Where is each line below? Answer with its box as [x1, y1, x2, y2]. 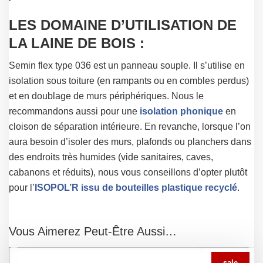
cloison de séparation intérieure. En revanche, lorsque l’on [9, 122, 251, 132]
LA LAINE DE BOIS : [9, 35, 144, 52]
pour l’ [9, 183, 35, 193]
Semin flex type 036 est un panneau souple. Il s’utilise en [9, 60, 245, 71]
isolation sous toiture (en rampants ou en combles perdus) [9, 76, 249, 86]
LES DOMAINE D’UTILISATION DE [9, 17, 237, 33]
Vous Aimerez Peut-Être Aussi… [9, 225, 177, 238]
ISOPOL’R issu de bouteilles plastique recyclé [35, 183, 237, 193]
